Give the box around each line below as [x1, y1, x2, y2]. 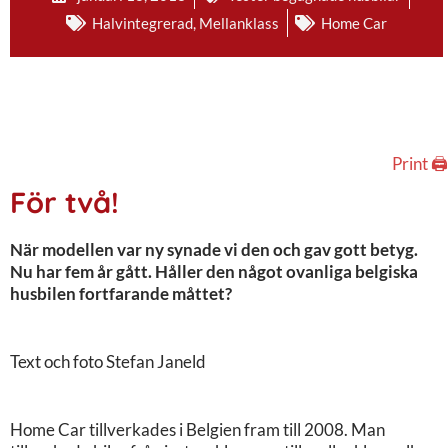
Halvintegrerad [92, 13, 193, 32]
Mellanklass [199, 13, 279, 32]
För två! [10, 183, 119, 220]
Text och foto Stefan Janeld [10, 350, 206, 372]
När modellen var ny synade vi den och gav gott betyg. [10, 238, 418, 260]
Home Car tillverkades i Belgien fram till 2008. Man [10, 418, 385, 440]
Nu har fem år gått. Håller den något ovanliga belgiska [10, 260, 418, 282]
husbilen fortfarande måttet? [10, 282, 232, 304]
